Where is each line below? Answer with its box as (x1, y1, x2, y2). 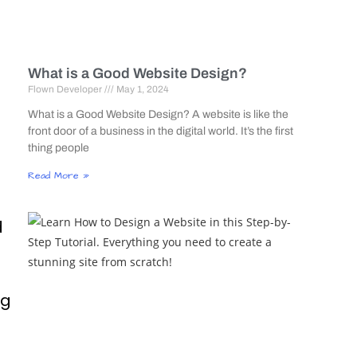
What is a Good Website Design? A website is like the (27, 108, 288, 120)
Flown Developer (27, 83, 104, 95)
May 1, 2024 (113, 83, 169, 95)
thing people (27, 141, 89, 154)
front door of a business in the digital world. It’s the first (27, 124, 293, 137)
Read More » (27, 168, 89, 182)
